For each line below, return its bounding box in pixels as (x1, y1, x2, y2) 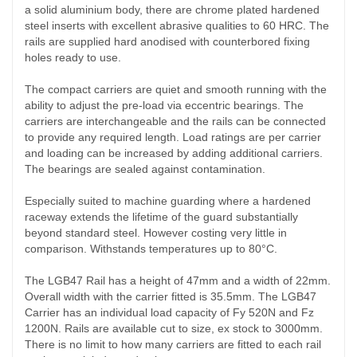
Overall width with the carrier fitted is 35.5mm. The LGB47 (25, 290, 316, 304)
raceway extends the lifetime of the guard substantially (25, 210, 298, 224)
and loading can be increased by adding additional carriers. (25, 147, 323, 160)
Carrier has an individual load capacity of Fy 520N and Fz (25, 306, 314, 320)
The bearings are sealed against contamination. (25, 163, 265, 176)
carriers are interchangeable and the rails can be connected (25, 115, 326, 128)
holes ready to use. (25, 51, 121, 65)
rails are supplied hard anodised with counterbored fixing (25, 35, 310, 49)
